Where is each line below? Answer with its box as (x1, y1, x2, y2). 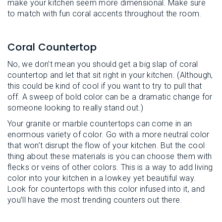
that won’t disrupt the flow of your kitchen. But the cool (7, 141, 205, 150)
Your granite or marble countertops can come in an (7, 119, 192, 128)
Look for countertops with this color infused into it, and (7, 184, 205, 194)
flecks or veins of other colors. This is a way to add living (7, 163, 213, 172)
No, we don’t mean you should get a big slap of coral (7, 59, 198, 69)
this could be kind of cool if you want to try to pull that (7, 81, 202, 91)
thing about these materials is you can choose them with (7, 152, 212, 161)
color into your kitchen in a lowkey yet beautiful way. (7, 173, 196, 183)
